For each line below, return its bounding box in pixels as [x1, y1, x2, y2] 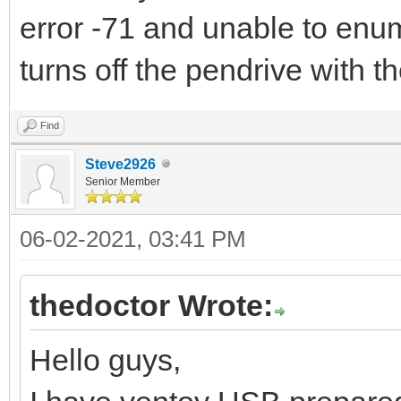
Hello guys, [30, 342, 181, 377]
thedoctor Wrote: [30, 287, 273, 322]
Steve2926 [85, 156, 156, 172]
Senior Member [85, 175, 160, 188]
